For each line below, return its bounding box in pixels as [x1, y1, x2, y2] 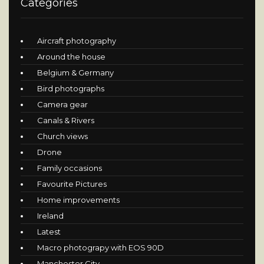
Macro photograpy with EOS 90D [37, 242, 164, 252]
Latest [37, 226, 61, 236]
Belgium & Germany [37, 67, 114, 77]
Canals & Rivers [37, 115, 94, 125]
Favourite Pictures [37, 179, 107, 189]
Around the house [37, 51, 105, 61]
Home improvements [37, 194, 120, 204]
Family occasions [37, 163, 102, 173]
